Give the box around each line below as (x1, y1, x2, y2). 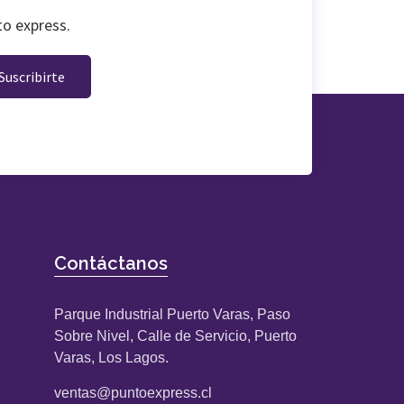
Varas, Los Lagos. (54, 350, 170, 366)
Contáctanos (54, 252, 169, 275)
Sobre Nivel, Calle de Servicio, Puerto (54, 328, 298, 344)
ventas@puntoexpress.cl (54, 385, 213, 401)
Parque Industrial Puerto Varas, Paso (54, 307, 291, 323)
